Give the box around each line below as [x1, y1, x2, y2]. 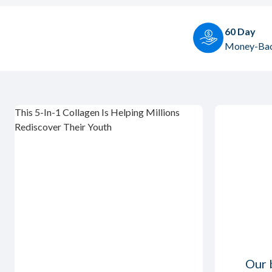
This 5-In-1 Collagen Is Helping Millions [15, 106, 180, 118]
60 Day [225, 25, 256, 37]
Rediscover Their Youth [15, 121, 112, 132]
